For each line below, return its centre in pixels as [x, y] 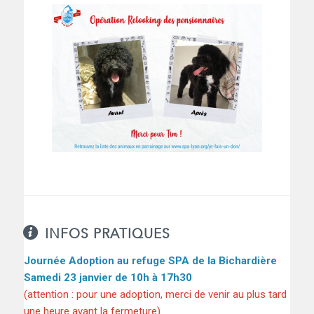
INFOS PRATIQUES [107, 234]
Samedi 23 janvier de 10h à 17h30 [108, 277]
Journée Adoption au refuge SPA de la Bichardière [150, 260]
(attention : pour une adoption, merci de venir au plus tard [155, 294]
